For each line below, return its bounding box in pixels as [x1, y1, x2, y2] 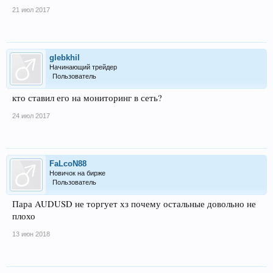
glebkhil [49, 52, 80, 62]
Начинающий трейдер [49, 63, 117, 71]
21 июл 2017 [12, 5, 50, 13]
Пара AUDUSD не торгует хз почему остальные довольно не [12, 197, 256, 210]
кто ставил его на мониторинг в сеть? [12, 91, 162, 104]
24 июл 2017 [12, 112, 50, 119]
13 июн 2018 [12, 230, 50, 238]
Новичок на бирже [49, 169, 105, 177]
